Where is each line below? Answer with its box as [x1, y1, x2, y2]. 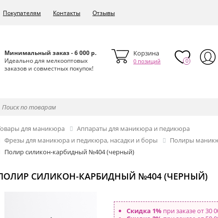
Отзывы [92, 9, 115, 17]
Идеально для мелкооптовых [4, 56, 88, 65]
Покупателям [3, 9, 41, 17]
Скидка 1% [127, 206, 162, 216]
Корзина [133, 49, 159, 57]
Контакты [53, 9, 80, 17]
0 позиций [133, 57, 161, 65]
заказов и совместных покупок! [4, 64, 93, 73]
